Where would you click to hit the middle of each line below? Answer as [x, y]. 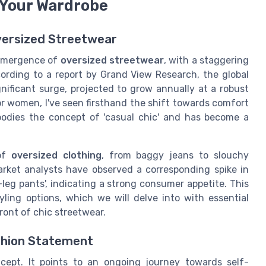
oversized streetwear [112, 60]
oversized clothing [56, 155]
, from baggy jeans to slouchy [175, 155]
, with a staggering [206, 60]
